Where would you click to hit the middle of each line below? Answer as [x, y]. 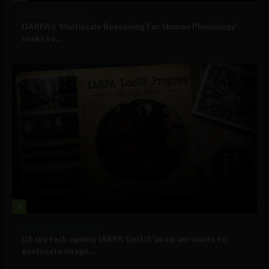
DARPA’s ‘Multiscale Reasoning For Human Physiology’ [129, 26]
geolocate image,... [59, 251]
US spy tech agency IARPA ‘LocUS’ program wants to [124, 239]
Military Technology [53, 16]
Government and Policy [59, 228]
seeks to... [41, 38]
